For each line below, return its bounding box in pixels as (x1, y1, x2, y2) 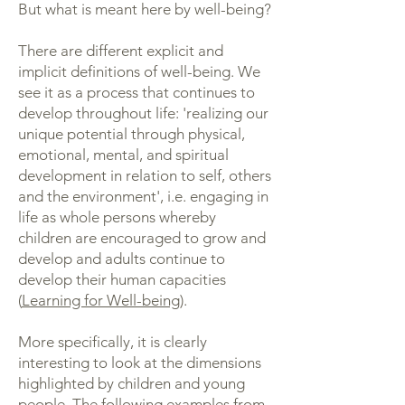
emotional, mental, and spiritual (18, 146, 229, 164)
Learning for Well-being (22, 291, 180, 309)
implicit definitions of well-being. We (18, 62, 260, 80)
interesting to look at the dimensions (18, 353, 261, 372)
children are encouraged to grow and (18, 229, 266, 247)
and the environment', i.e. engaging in (18, 187, 268, 205)
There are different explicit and (18, 42, 223, 60)
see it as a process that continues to (18, 83, 255, 101)
